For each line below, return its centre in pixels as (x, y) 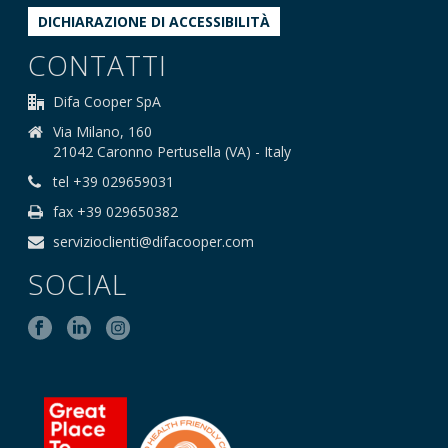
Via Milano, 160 (103, 132)
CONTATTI (98, 65)
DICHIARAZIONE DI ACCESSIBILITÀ (154, 22)
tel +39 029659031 (114, 182)
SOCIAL (78, 284)
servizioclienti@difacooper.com (154, 242)
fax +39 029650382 (116, 212)
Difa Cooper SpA (107, 102)
